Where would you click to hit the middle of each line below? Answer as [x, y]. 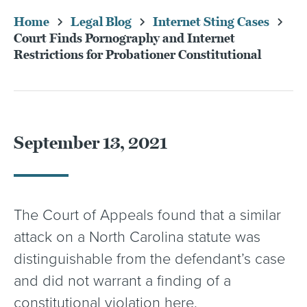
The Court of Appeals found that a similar [147, 215]
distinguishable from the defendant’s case [149, 259]
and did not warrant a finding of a [122, 281]
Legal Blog [101, 22]
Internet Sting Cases [211, 22]
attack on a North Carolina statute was [137, 237]
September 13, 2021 [90, 143]
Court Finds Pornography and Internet [124, 38]
